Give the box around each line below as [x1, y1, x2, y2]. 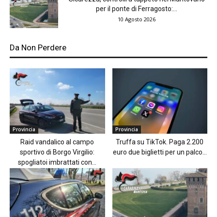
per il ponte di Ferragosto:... [96, 4, 177, 13]
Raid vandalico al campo [20, 138, 94, 146]
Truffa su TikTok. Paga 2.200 [116, 138, 204, 146]
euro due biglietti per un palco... [112, 148, 207, 156]
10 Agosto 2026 [118, 15, 155, 23]
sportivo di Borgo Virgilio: [20, 148, 95, 156]
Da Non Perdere [10, 42, 66, 52]
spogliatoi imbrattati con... [18, 158, 97, 166]
